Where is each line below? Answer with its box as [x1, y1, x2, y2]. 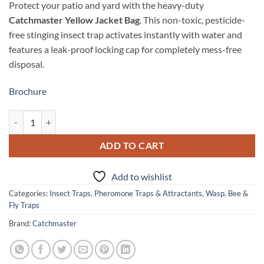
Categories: [9, 189, 49, 199]
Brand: [9, 219, 32, 229]
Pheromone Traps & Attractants [94, 189, 202, 199]
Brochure [9, 85, 47, 97]
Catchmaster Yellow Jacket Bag [9, 14, 140, 25]
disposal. [9, 58, 44, 70]
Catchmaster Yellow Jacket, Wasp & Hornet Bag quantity [8, 111, 214, 122]
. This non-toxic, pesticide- [140, 14, 245, 25]
